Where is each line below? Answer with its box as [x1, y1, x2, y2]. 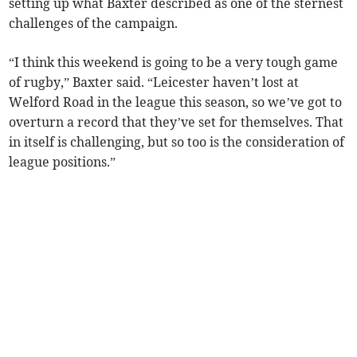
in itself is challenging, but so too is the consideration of [9, 134, 345, 151]
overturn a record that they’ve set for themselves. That [9, 114, 344, 131]
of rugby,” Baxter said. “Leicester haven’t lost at [9, 74, 300, 91]
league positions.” [9, 154, 116, 171]
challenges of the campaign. [9, 15, 178, 32]
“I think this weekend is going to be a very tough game [9, 54, 339, 71]
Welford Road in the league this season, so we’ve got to [9, 94, 343, 111]
